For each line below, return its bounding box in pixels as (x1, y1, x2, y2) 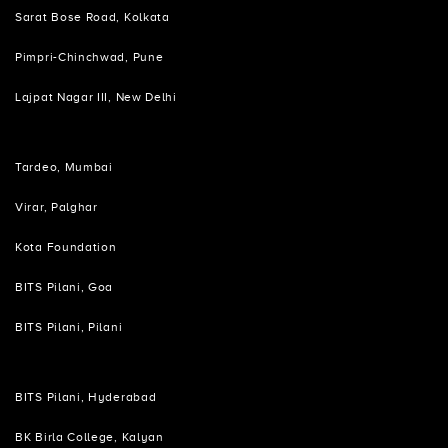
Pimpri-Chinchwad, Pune (15, 51, 164, 65)
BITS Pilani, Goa (15, 281, 114, 295)
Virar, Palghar (15, 201, 98, 215)
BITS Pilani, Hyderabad (15, 391, 157, 405)
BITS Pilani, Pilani (15, 321, 123, 335)
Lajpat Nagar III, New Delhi (15, 91, 177, 105)
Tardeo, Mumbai (15, 161, 113, 175)
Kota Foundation (15, 241, 117, 255)
